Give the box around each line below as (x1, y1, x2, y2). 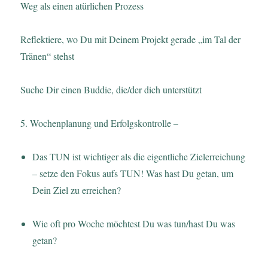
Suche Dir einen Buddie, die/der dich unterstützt (20, 83, 202, 96)
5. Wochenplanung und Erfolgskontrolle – (20, 116, 179, 129)
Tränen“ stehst (20, 49, 75, 62)
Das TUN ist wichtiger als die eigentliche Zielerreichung (32, 150, 246, 163)
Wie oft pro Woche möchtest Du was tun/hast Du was (32, 217, 236, 230)
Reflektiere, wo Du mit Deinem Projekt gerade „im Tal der (20, 32, 241, 45)
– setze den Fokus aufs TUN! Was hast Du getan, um (32, 166, 234, 179)
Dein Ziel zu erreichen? (32, 183, 121, 196)
